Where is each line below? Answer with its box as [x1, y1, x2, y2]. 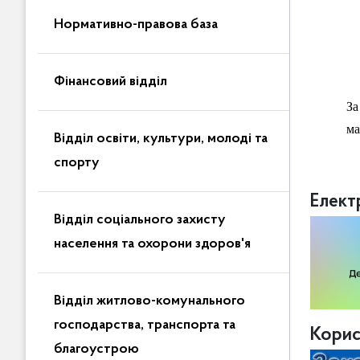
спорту [54, 156, 100, 170]
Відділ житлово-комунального [54, 294, 245, 309]
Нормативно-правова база [54, 18, 218, 32]
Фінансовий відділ [54, 75, 167, 89]
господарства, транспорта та [54, 318, 235, 333]
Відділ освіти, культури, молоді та [54, 132, 268, 146]
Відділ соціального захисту [54, 213, 226, 227]
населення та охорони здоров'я [54, 237, 251, 252]
